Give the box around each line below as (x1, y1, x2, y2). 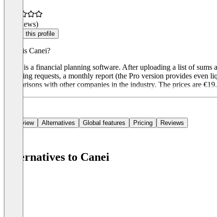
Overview (8, 119, 34, 127)
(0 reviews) (4, 20, 38, 29)
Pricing (133, 119, 153, 127)
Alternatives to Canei (4, 151, 109, 164)
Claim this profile (8, 30, 55, 38)
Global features (83, 119, 125, 127)
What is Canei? (4, 46, 50, 55)
